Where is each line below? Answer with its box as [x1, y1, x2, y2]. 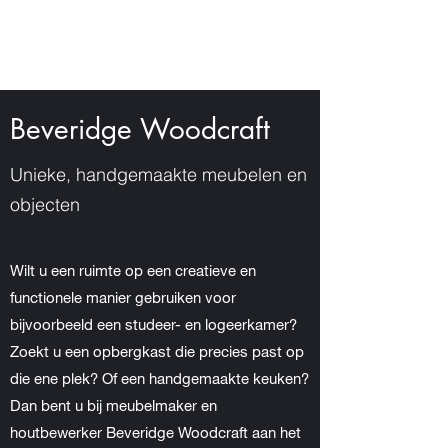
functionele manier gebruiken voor [10, 288, 236, 306]
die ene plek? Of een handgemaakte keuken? [10, 369, 309, 387]
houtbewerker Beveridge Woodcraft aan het [10, 423, 301, 441]
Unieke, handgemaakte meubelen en [10, 163, 307, 186]
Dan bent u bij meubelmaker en [10, 396, 217, 414]
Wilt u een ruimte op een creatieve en [10, 261, 256, 279]
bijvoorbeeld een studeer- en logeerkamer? [10, 315, 297, 333]
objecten [10, 193, 80, 216]
